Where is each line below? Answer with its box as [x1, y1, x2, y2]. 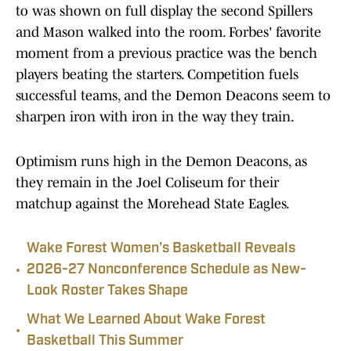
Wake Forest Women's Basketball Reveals [27, 241, 295, 257]
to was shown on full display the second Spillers [16, 3, 313, 20]
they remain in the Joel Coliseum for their [16, 175, 279, 191]
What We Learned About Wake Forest [27, 313, 266, 328]
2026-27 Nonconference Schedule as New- [27, 262, 306, 278]
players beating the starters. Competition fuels [16, 67, 299, 83]
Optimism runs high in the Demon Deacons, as [16, 154, 307, 170]
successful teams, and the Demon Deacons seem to [16, 88, 331, 104]
